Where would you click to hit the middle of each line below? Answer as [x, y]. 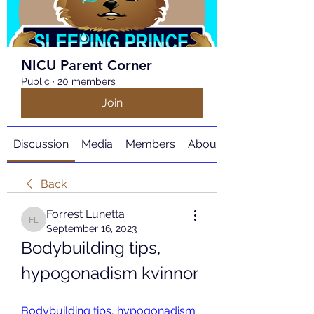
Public [35, 81]
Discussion [41, 144]
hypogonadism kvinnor [110, 273]
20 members [87, 81]
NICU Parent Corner [87, 65]
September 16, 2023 [91, 228]
